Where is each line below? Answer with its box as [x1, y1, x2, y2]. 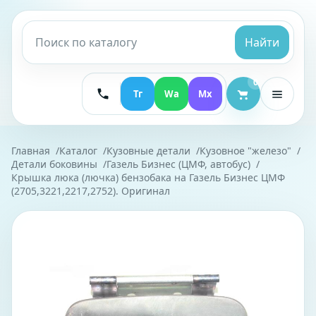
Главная [11, 144, 50, 157]
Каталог [59, 144, 97, 157]
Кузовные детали [107, 144, 190, 157]
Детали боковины [11, 157, 97, 171]
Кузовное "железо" [200, 144, 291, 157]
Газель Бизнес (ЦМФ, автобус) [107, 157, 250, 171]
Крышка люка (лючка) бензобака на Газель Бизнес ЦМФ [11, 171, 285, 184]
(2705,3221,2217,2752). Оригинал [11, 184, 170, 197]
